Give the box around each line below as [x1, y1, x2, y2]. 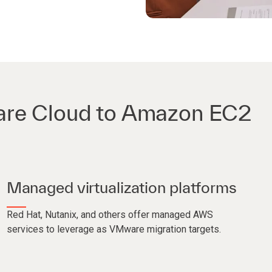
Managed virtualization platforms [6, 178, 237, 196]
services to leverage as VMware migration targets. [6, 223, 221, 235]
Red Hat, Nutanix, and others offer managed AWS [6, 209, 213, 220]
